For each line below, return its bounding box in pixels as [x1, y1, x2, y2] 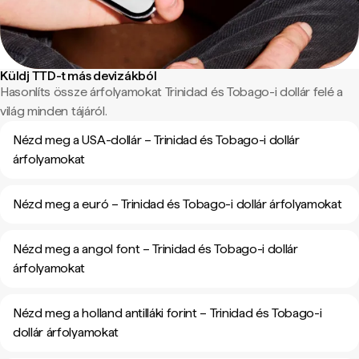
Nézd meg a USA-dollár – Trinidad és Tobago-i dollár [13, 132, 300, 147]
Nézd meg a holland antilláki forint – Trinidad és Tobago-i [13, 305, 322, 321]
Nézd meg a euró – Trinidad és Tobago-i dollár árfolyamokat [13, 196, 342, 212]
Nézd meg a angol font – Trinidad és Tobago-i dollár [13, 241, 298, 256]
